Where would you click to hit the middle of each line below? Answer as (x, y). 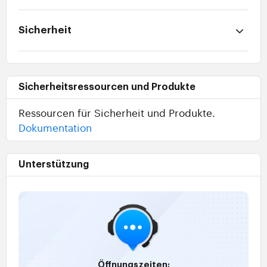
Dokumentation (55, 128)
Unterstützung (54, 165)
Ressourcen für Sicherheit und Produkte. (117, 113)
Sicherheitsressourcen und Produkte (107, 87)
